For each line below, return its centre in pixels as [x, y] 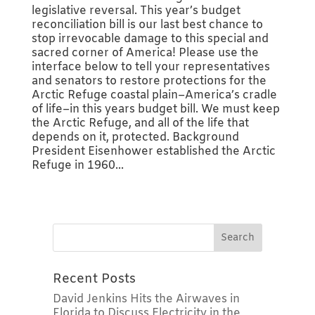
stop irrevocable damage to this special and [150, 39]
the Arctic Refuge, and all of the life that [140, 123]
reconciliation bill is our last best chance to [147, 25]
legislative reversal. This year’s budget [136, 11]
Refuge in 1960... [77, 165]
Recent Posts [94, 279]
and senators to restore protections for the [149, 81]
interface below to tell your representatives [150, 67]
